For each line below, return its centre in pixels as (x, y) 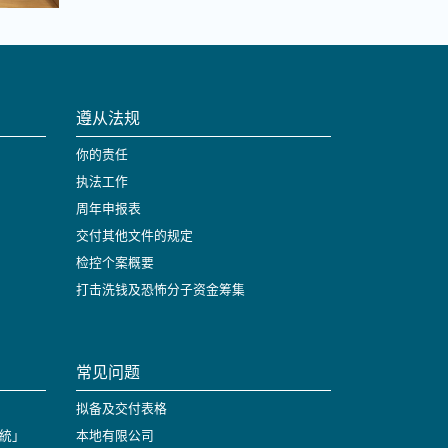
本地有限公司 (115, 435)
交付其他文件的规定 (134, 235)
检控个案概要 (115, 262)
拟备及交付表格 (121, 408)
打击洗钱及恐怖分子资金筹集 (160, 289)
